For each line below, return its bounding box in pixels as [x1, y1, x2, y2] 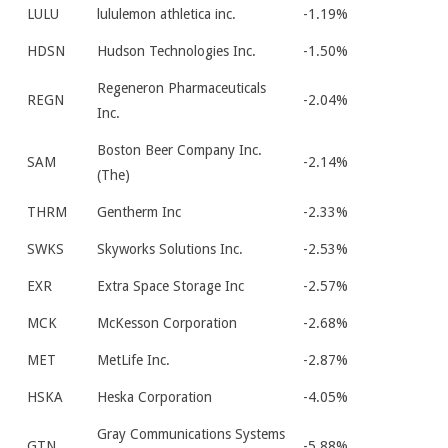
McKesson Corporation [97, 315, 237, 331]
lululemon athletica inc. [97, 6, 236, 22]
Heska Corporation [97, 389, 212, 405]
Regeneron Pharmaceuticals [97, 80, 266, 96]
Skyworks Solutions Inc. [97, 241, 243, 257]
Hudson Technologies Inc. [97, 43, 256, 59]
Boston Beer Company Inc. [97, 142, 262, 158]
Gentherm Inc [97, 204, 181, 220]
